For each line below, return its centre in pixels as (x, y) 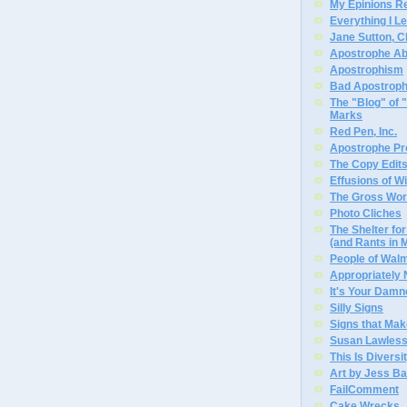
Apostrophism (367, 70)
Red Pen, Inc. (363, 132)
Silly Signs (357, 308)
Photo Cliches (366, 213)
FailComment (364, 390)
